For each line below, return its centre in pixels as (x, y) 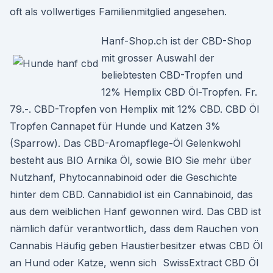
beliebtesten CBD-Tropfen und (172, 75)
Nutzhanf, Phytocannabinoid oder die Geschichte (123, 177)
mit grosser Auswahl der (158, 58)
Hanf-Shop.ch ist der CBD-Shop (176, 41)
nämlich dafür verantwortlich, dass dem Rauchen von (134, 229)
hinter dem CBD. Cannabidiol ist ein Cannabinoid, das (131, 194)
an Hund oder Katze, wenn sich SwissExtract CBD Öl (134, 263)
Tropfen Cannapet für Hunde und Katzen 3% (115, 126)
